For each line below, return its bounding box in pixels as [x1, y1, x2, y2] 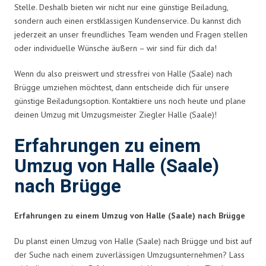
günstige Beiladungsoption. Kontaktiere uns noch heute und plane [14, 95, 246, 106]
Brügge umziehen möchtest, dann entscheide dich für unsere [14, 81, 229, 93]
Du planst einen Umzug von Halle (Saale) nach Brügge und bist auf [14, 235, 252, 246]
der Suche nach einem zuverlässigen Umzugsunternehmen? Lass [14, 249, 245, 260]
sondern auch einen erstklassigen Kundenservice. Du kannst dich [14, 15, 241, 26]
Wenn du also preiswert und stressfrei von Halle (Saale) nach [14, 68, 232, 79]
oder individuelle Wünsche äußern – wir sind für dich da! [14, 42, 217, 53]
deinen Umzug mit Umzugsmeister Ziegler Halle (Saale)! [14, 109, 217, 120]
